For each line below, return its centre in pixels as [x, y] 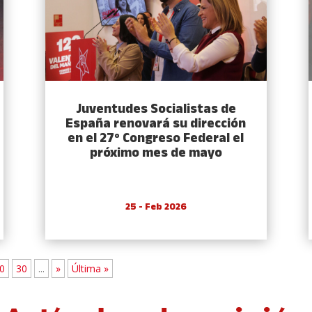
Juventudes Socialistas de [156, 110]
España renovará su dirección [156, 125]
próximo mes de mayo [156, 154]
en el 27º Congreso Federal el [156, 139]
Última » [91, 269]
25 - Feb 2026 [156, 208]
